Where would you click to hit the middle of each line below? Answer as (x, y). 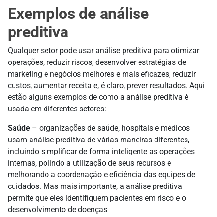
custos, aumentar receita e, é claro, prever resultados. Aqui (106, 86)
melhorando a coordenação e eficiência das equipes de (101, 175)
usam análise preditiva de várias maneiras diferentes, (99, 140)
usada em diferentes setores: (57, 109)
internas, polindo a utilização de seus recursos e (89, 163)
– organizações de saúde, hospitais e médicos (110, 128)
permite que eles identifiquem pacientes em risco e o (97, 198)
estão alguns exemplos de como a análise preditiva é (98, 97)
